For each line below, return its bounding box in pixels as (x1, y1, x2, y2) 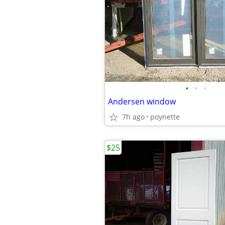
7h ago (122, 112, 145, 122)
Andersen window (108, 96, 176, 107)
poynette (150, 112, 180, 122)
